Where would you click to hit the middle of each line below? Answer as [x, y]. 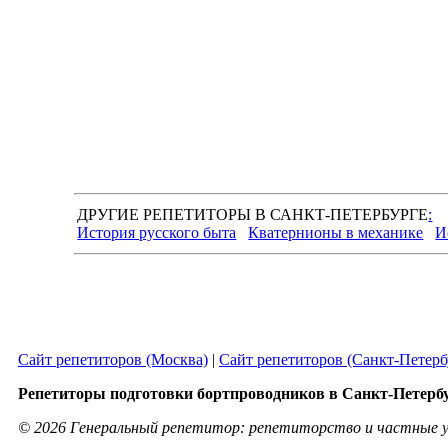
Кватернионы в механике [336, 232]
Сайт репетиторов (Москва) [113, 359]
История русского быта [157, 232]
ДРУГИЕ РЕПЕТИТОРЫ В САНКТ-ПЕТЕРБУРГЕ [253, 214]
